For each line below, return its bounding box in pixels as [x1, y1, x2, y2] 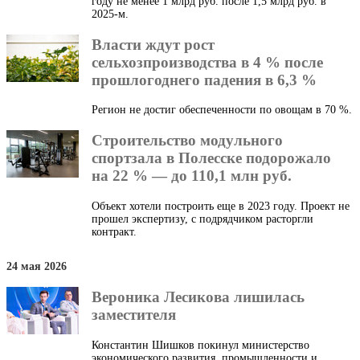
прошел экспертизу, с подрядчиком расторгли [92, 212, 313, 225]
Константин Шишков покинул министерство [92, 338, 309, 351]
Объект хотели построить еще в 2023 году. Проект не [92, 199, 350, 212]
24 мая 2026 [6, 260, 67, 273]
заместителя [92, 306, 176, 324]
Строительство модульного [92, 132, 283, 149]
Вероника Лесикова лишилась [92, 288, 305, 306]
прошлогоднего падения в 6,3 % [92, 71, 317, 88]
